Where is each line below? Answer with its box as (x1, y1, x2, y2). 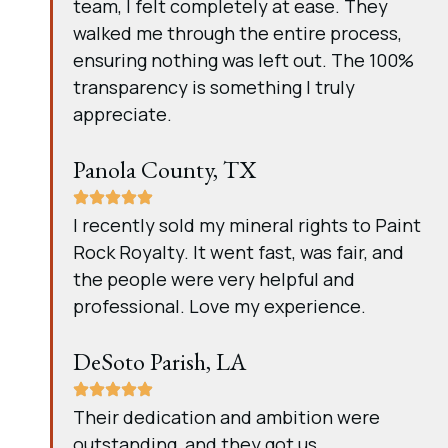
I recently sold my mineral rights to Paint (73, 213, 421, 237)
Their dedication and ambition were (73, 405, 380, 429)
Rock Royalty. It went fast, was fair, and (73, 240, 404, 264)
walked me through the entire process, (73, 21, 402, 45)
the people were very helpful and (73, 267, 355, 291)
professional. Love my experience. (73, 294, 366, 318)
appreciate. (73, 102, 172, 126)
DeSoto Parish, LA (73, 346, 246, 377)
